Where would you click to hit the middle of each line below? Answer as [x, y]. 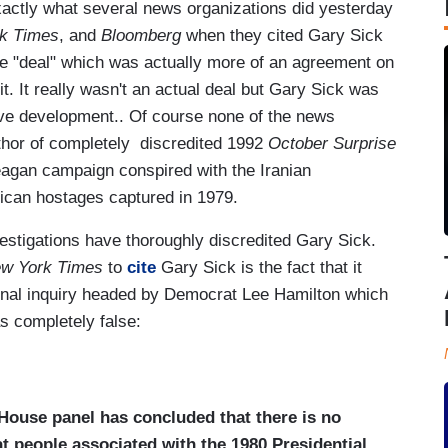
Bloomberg [141, 35]
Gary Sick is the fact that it [259, 267]
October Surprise [332, 143]
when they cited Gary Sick [282, 35]
